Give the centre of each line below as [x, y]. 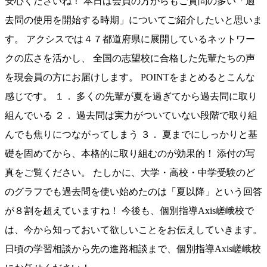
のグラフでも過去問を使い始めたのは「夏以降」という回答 [133, 192]
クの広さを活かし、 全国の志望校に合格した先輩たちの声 [130, 58]
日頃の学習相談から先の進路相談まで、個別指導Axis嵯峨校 [133, 249]
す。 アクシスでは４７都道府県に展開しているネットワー [130, 39]
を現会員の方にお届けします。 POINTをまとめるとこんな [130, 77]
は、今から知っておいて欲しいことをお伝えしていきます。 [133, 230]
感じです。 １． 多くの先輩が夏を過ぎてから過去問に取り [131, 97]
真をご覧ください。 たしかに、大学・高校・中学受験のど [130, 173]
